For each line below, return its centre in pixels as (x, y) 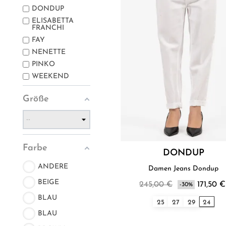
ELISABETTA (53, 21)
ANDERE (53, 166)
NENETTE (49, 52)
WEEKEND (50, 77)
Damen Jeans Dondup (184, 169)
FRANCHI (48, 28)
